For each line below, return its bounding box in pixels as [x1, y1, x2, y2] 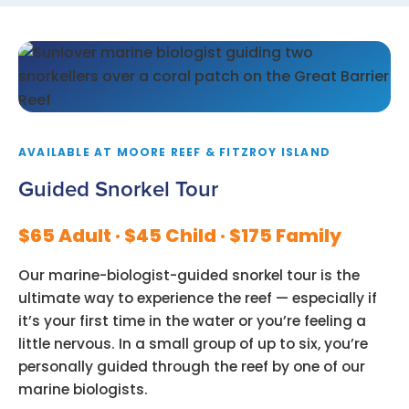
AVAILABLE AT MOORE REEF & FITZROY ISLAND [18, 144, 331, 161]
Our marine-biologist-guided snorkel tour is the [18, 266, 360, 286]
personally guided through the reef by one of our [18, 357, 365, 377]
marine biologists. [18, 380, 148, 400]
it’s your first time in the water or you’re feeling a [18, 311, 366, 331]
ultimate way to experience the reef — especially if [18, 288, 377, 309]
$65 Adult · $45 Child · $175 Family [18, 223, 341, 249]
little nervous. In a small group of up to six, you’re [18, 334, 368, 354]
